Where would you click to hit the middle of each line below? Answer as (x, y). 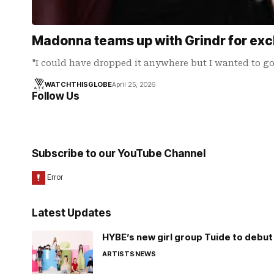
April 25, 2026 (133, 84)
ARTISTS (118, 254)
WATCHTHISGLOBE (78, 84)
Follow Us (56, 96)
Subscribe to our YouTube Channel (119, 154)
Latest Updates (72, 213)
